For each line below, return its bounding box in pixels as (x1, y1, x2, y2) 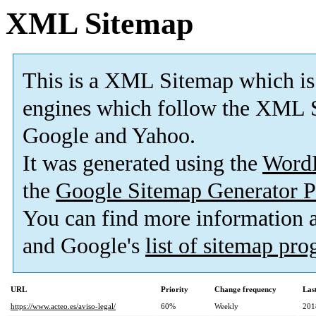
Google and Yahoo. (23, 123, 195, 149)
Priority (161, 285, 188, 294)
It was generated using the (23, 151, 262, 176)
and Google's (23, 233, 145, 259)
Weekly (214, 302, 238, 311)
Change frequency (214, 285, 276, 294)
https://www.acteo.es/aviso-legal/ (11, 302, 116, 311)
